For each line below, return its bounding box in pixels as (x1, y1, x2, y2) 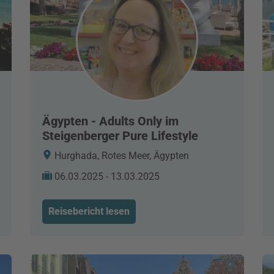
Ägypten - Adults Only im (42, 114, 179, 128)
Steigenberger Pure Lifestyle (42, 128, 198, 143)
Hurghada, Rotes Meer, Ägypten (52, 150, 189, 161)
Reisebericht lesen (48, 206, 130, 217)
